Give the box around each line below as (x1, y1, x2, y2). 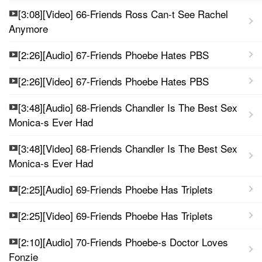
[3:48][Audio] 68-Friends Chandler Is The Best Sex (18, 99, 237, 115)
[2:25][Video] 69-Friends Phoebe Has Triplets (18, 208, 213, 223)
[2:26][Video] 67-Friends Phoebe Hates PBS (18, 73, 209, 88)
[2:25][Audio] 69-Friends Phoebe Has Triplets (18, 181, 213, 196)
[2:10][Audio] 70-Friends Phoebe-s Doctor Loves (18, 234, 228, 249)
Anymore (9, 20, 48, 36)
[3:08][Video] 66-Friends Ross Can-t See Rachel (18, 6, 228, 21)
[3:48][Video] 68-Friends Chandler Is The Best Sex (18, 140, 237, 156)
